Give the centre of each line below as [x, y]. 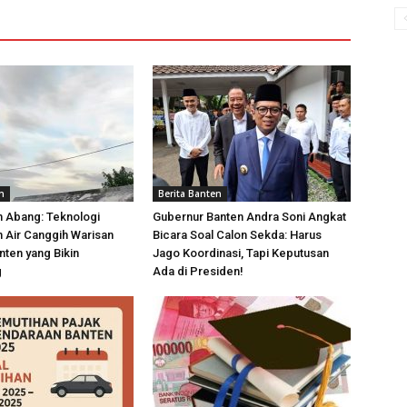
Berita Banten [190, 194]
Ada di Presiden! [198, 271]
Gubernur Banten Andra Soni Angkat [249, 217]
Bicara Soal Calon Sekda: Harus [237, 235]
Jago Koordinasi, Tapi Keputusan [241, 253]
